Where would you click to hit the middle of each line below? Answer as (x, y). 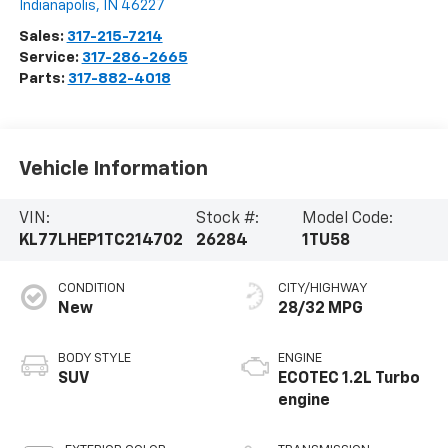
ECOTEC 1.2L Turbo (349, 379)
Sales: (42, 36)
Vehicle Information (113, 169)
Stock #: (227, 219)
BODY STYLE (94, 358)
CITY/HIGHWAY (323, 288)
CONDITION (91, 288)
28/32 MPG (320, 309)
